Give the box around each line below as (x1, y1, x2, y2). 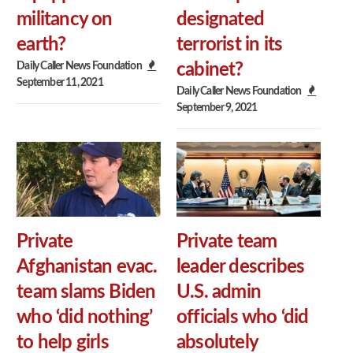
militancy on (17, 10, 113, 30)
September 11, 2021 (17, 76, 103, 89)
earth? (17, 35, 66, 55)
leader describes (176, 257, 305, 277)
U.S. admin (176, 282, 261, 302)
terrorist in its (176, 35, 283, 55)
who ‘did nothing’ (17, 307, 153, 327)
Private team (176, 232, 277, 251)
